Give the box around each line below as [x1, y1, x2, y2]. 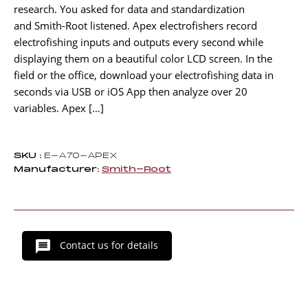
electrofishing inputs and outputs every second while [14, 35, 263, 49]
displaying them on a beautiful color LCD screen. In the [14, 52, 272, 66]
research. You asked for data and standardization [14, 2, 245, 16]
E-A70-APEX [41, 151, 118, 161]
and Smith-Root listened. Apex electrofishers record [14, 19, 257, 33]
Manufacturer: [14, 165, 99, 175]
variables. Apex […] [14, 101, 104, 115]
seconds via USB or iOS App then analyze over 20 [14, 85, 247, 99]
